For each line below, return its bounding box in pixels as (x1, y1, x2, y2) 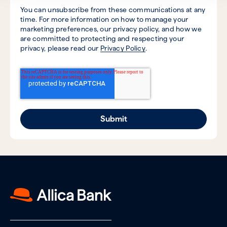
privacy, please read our (20, 44, 100, 53)
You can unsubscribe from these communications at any (20, 6, 206, 14)
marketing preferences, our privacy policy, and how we (20, 25, 202, 33)
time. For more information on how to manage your (20, 15, 188, 24)
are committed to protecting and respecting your (20, 34, 184, 43)
